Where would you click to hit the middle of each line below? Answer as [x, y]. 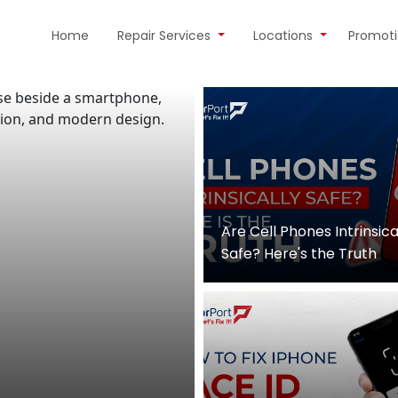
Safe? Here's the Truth [299, 254]
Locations [285, 35]
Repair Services [166, 35]
